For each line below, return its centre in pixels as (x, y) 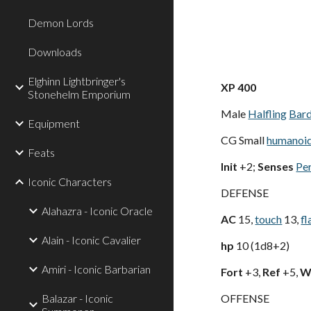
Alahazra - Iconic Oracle (97, 211)
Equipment (54, 123)
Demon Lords (61, 23)
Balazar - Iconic (77, 298)
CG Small (243, 140)
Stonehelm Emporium (79, 94)
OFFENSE (245, 298)
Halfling (268, 114)
